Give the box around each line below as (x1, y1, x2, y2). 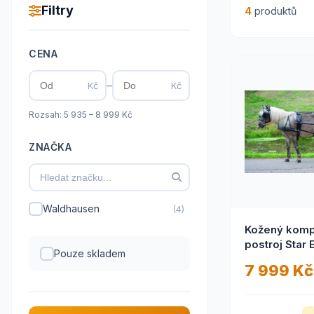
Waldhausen (43, 203, 100, 214)
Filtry (41, 3, 74, 18)
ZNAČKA (29, 141, 71, 153)
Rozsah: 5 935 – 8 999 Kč (29, 109, 132, 120)
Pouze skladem (54, 247, 125, 259)
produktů (252, 5, 296, 17)
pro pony (245, 252, 292, 266)
